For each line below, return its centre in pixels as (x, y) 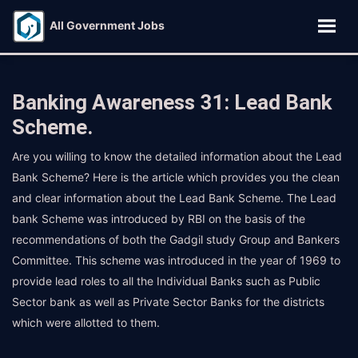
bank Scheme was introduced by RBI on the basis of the (159, 219)
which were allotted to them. (86, 322)
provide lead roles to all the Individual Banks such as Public (166, 281)
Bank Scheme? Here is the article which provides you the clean (176, 177)
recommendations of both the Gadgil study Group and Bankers (176, 239)
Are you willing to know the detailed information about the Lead (177, 156)
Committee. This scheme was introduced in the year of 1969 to (176, 260)
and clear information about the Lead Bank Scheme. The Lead (174, 198)
